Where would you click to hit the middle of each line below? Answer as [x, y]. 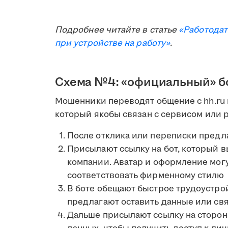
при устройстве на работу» [113, 43]
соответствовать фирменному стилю [146, 175]
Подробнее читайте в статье [117, 30]
